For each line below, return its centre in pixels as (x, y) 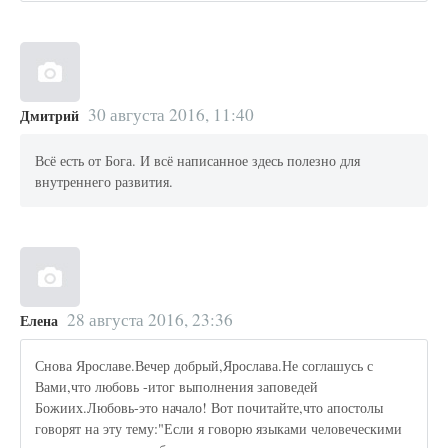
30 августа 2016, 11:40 (170, 115)
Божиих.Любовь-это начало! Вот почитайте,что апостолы (209, 407)
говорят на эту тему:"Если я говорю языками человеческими (219, 428)
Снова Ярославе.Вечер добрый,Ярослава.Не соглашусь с (204, 365)
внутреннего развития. (104, 181)
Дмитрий (49, 116)
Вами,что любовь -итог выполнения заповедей (177, 386)
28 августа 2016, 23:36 (149, 320)
